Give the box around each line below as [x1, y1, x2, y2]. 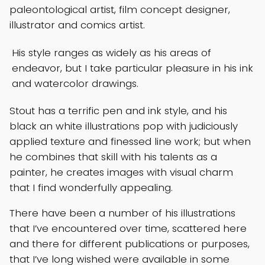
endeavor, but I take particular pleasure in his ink [12, 60, 253, 75]
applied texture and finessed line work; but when [9, 134, 251, 149]
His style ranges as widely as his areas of [12, 45, 211, 60]
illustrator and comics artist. [9, 17, 145, 32]
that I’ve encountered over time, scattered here [9, 221, 247, 236]
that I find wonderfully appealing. [9, 180, 173, 195]
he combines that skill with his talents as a [9, 150, 217, 164]
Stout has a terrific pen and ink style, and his [9, 104, 227, 118]
